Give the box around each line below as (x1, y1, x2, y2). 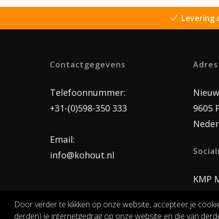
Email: (50, 133, 75, 146)
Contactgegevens (50, 59, 126, 70)
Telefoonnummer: (50, 87, 126, 99)
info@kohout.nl (50, 149, 114, 161)
